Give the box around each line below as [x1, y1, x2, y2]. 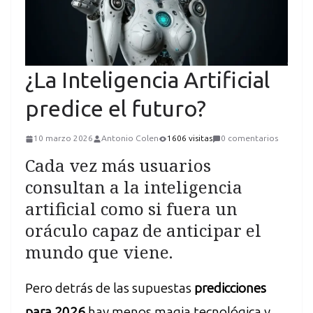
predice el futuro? [25, 96, 206, 122]
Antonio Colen [101, 133, 159, 144]
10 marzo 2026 [34, 133, 93, 144]
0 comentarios [221, 133, 278, 144]
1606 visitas [167, 133, 212, 144]
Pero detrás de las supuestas [25, 280, 194, 297]
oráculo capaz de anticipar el [25, 219, 261, 242]
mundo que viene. [25, 240, 173, 264]
